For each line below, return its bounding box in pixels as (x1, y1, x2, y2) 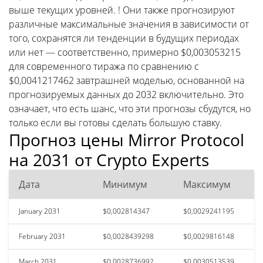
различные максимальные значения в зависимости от (9, 17, 249, 31)
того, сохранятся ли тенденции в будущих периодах (9, 31, 239, 45)
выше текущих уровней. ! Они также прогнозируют (9, 3, 235, 16)
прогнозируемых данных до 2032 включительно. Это (9, 87, 244, 101)
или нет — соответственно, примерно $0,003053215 (9, 45, 241, 59)
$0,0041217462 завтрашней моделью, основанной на (9, 73, 244, 87)
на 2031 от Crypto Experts (9, 148, 209, 171)
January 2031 (19, 205, 60, 216)
